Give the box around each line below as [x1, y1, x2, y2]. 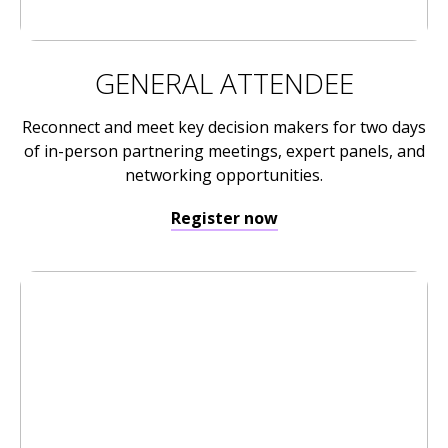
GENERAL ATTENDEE [94, 64, 354, 103]
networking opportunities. [125, 164, 323, 187]
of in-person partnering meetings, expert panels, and [23, 140, 425, 163]
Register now [170, 207, 278, 230]
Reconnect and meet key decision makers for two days [22, 116, 426, 139]
